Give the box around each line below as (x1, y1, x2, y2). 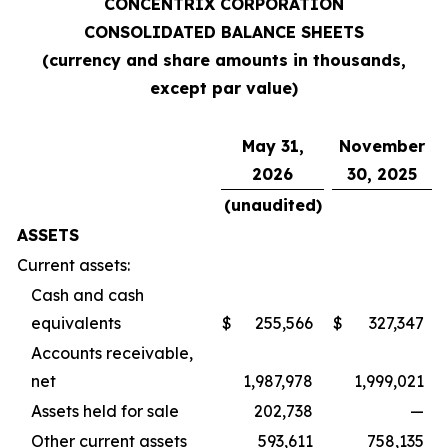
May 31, (241, 136, 304, 156)
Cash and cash (31, 285, 144, 305)
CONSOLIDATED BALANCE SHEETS (84, 22, 364, 42)
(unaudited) (223, 195, 322, 215)
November (339, 136, 425, 156)
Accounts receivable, (31, 343, 193, 363)
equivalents (31, 313, 121, 333)
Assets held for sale (31, 401, 179, 421)
